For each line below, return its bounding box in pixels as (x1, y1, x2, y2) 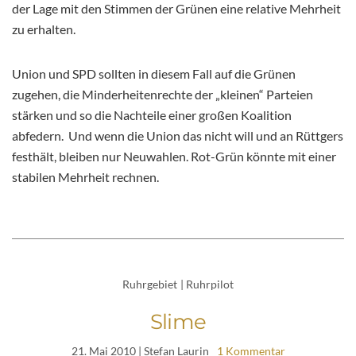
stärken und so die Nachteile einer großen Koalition (12, 107, 292, 123)
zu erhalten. (12, 21, 75, 37)
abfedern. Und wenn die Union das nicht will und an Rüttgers (12, 128, 343, 144)
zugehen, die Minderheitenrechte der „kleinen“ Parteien (12, 87, 313, 103)
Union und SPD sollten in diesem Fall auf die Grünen (12, 66, 296, 82)
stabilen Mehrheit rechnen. (12, 169, 159, 185)
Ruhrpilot (186, 277, 234, 292)
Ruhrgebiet (122, 277, 177, 292)
